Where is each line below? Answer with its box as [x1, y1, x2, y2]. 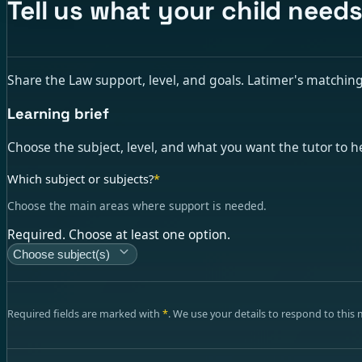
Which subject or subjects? [7, 170, 154, 187]
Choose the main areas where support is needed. [7, 198, 267, 214]
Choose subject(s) [13, 248, 110, 261]
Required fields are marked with [7, 306, 162, 322]
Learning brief [7, 103, 109, 123]
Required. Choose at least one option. [7, 225, 230, 243]
